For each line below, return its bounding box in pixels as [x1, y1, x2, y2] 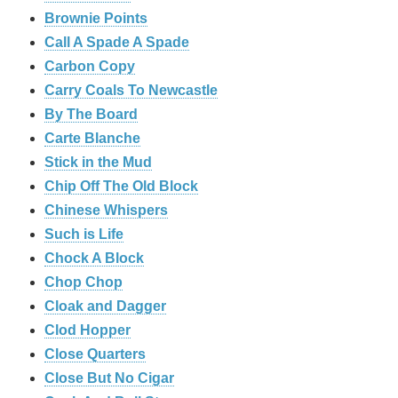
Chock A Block [44, 250, 144, 266]
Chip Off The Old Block [44, 178, 198, 194]
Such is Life [44, 226, 123, 242]
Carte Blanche [44, 130, 140, 146]
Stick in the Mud [44, 154, 152, 170]
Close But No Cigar [44, 370, 174, 386]
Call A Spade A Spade [44, 34, 189, 50]
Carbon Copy [44, 58, 135, 74]
